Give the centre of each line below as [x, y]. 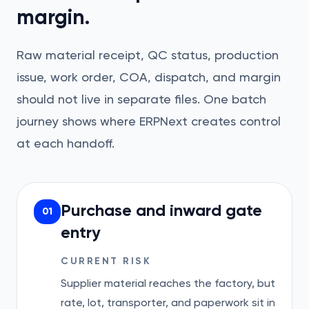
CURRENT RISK [106, 261]
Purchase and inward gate [161, 210]
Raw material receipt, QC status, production [148, 55]
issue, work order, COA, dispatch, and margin [149, 77]
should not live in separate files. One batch [141, 99]
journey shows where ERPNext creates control [149, 121]
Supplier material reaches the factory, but [168, 283]
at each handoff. [66, 143]
